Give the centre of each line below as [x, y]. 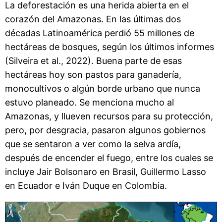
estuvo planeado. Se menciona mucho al [89, 103]
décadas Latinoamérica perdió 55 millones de [100, 33]
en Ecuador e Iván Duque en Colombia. [86, 186]
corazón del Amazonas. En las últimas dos [93, 19]
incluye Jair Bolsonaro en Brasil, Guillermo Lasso [106, 172]
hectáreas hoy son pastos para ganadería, [93, 75]
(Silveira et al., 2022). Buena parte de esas [93, 61]
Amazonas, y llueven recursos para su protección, [109, 116]
